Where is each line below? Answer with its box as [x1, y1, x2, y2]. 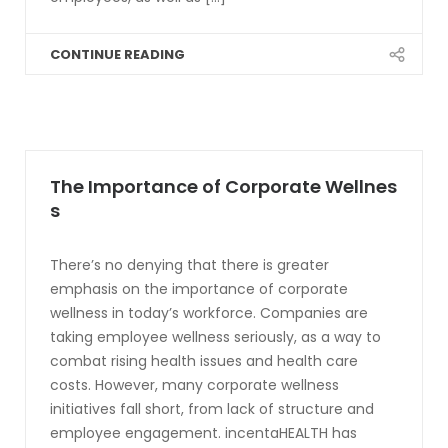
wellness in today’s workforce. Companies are [50, 303, 368, 323]
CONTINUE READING [50, 45, 185, 64]
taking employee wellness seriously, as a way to [50, 327, 381, 347]
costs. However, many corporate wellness [50, 375, 339, 395]
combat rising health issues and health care [50, 351, 358, 371]
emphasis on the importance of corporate [50, 279, 348, 299]
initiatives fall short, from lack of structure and [50, 399, 374, 419]
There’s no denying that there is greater [50, 255, 329, 275]
